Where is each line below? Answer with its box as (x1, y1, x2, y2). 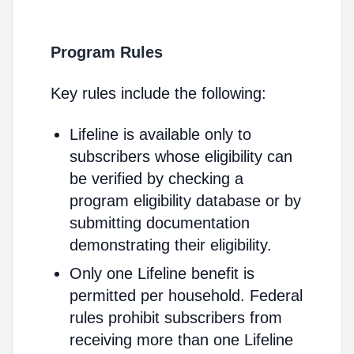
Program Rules (51, 43, 163, 61)
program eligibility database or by (70, 192, 301, 209)
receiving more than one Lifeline (70, 331, 293, 348)
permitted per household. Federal (70, 287, 303, 304)
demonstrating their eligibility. (70, 236, 272, 254)
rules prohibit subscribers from (70, 309, 282, 326)
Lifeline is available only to (70, 126, 251, 143)
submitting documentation (70, 214, 250, 232)
